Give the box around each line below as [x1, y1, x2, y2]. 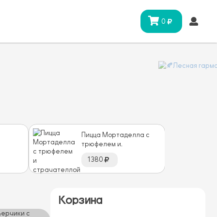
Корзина [58, 194, 102, 206]
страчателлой [81, 150, 129, 157]
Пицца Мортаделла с [81, 131, 150, 139]
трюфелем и [81, 140, 121, 148]
